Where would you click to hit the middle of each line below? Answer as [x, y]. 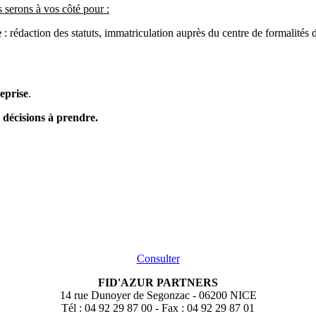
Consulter [158, 258]
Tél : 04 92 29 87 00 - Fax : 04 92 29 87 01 [158, 308]
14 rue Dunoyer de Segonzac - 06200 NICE [158, 295]
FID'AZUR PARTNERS [158, 282]
